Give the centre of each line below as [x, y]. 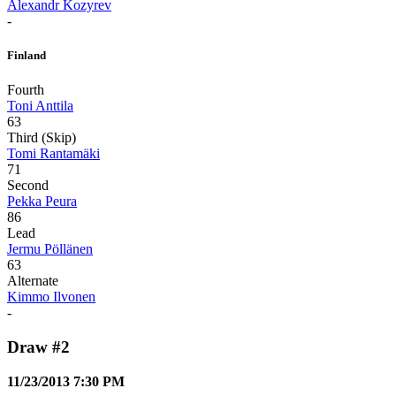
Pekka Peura [42, 202]
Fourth [26, 90]
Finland [27, 56]
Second [28, 186]
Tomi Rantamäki [53, 154]
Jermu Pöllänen [50, 249]
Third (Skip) [42, 138]
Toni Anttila [40, 106]
